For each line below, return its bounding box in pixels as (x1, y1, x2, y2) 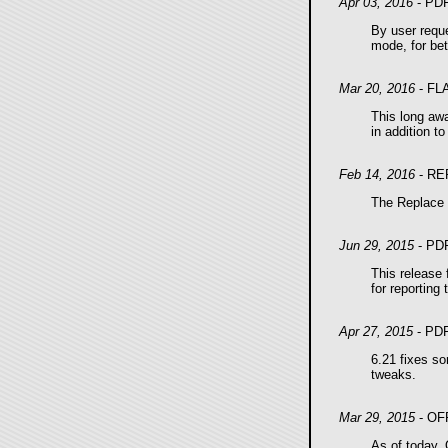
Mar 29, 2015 (338, 410, 415, 425)
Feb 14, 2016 (338, 167, 415, 182)
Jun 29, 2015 (338, 238, 414, 253)
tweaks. (370, 367, 416, 382)
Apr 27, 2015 (338, 324, 413, 339)
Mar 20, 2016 (338, 81, 415, 96)
